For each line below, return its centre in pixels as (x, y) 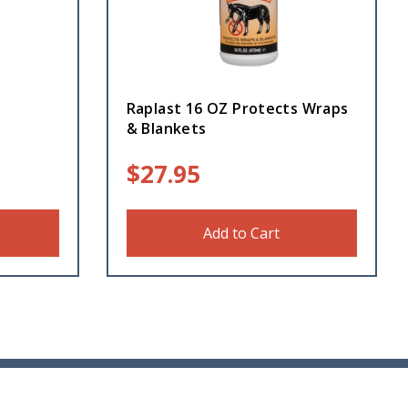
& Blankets (166, 128)
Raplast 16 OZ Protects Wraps (237, 108)
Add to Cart (242, 233)
